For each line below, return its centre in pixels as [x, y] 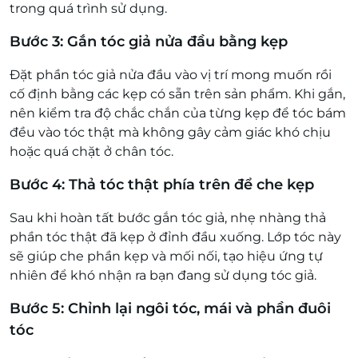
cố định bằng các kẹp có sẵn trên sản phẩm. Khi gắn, [177, 93]
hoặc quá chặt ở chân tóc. [93, 151]
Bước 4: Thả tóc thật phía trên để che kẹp [162, 184]
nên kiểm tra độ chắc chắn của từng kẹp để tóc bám [178, 113]
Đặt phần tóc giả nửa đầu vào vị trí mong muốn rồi [171, 74]
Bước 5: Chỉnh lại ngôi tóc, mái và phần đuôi [170, 308]
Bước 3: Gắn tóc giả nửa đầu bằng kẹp [149, 41]
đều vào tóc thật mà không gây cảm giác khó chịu [170, 132]
